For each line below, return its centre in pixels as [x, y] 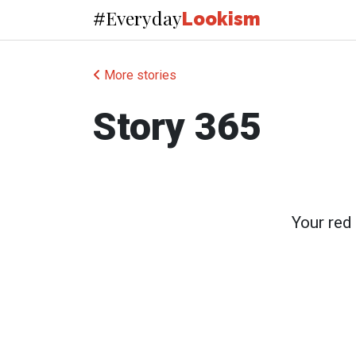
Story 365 [177, 127]
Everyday [144, 18]
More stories [139, 75]
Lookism [221, 19]
